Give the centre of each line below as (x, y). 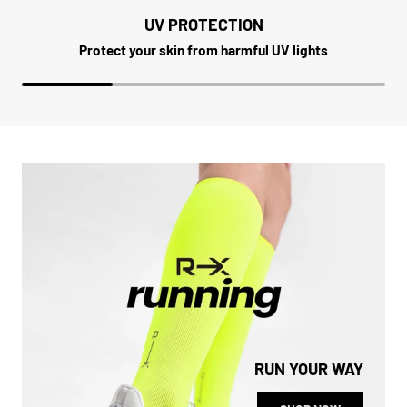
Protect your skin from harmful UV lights (203, 50)
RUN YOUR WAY (309, 369)
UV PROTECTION (203, 25)
